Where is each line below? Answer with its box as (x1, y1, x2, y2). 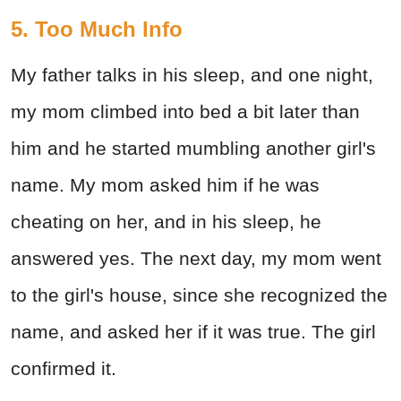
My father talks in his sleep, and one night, (11, 64, 373, 86)
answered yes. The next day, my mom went (11, 248, 381, 269)
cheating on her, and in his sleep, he (11, 211, 321, 233)
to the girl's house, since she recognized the (11, 285, 388, 306)
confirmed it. (11, 358, 116, 380)
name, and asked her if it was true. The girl (11, 321, 376, 343)
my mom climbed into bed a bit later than (11, 101, 360, 123)
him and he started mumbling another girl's (11, 138, 376, 159)
